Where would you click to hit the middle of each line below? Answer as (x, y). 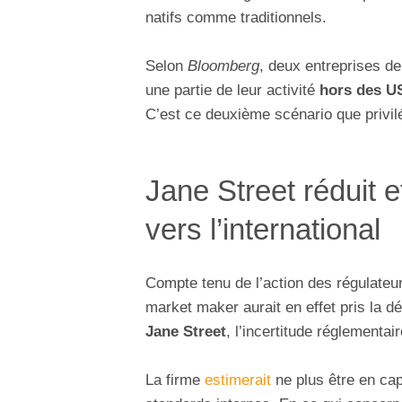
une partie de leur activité (232, 91)
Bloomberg (223, 66)
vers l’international (263, 230)
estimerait (238, 380)
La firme (175, 380)
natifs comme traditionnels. (236, 18)
